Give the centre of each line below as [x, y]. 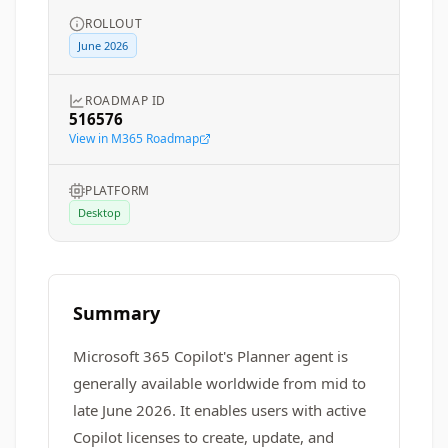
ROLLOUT [114, 23]
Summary [116, 313]
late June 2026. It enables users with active [219, 410]
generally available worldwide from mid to [219, 383]
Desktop [99, 212]
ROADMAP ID [125, 100]
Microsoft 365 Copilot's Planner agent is [210, 356]
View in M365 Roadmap [134, 138]
